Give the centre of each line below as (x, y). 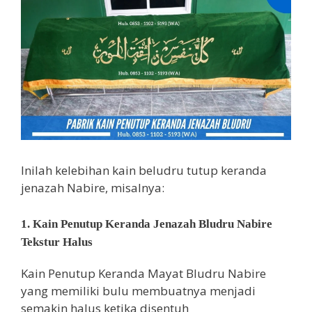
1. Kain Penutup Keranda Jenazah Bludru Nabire (147, 224)
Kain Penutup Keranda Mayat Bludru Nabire (143, 273)
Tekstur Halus (57, 242)
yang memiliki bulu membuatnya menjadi (138, 290)
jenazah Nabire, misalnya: (93, 188)
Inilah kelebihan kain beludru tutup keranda (144, 171)
